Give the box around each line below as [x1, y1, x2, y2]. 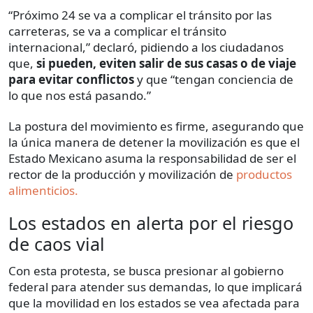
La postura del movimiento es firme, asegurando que [8, 118, 304, 135]
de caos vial [8, 232, 105, 256]
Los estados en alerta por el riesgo [8, 211, 293, 235]
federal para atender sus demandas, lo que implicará [8, 279, 303, 296]
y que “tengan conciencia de [134, 71, 293, 88]
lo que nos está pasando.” [8, 87, 151, 104]
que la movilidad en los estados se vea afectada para [8, 295, 300, 312]
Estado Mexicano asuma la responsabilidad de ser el [8, 150, 296, 167]
